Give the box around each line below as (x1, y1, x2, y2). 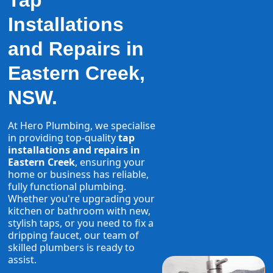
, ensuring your (75, 155, 146, 169)
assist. (8, 253, 37, 267)
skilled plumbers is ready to (8, 241, 135, 255)
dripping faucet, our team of (8, 229, 140, 243)
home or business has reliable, (8, 168, 149, 182)
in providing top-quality (8, 131, 119, 145)
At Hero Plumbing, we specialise (8, 119, 156, 133)
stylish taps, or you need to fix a (8, 216, 154, 230)
